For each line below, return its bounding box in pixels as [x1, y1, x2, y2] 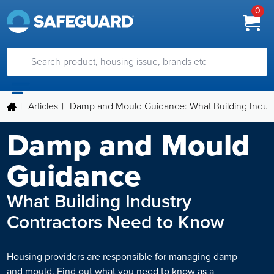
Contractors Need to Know [7, 208, 225, 235]
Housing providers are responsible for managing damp [7, 249, 238, 264]
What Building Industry [7, 187, 192, 215]
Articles [28, 98, 59, 113]
